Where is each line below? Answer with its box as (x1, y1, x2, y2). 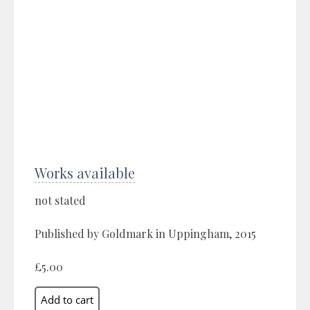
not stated (35, 192, 86, 208)
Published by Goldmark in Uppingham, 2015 (35, 226, 256, 241)
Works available (35, 163, 135, 182)
